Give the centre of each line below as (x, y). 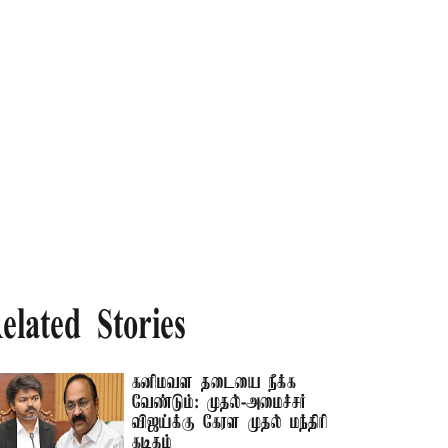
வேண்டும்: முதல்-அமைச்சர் (219, 403)
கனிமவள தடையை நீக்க (214, 383)
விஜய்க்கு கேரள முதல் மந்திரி (230, 423)
